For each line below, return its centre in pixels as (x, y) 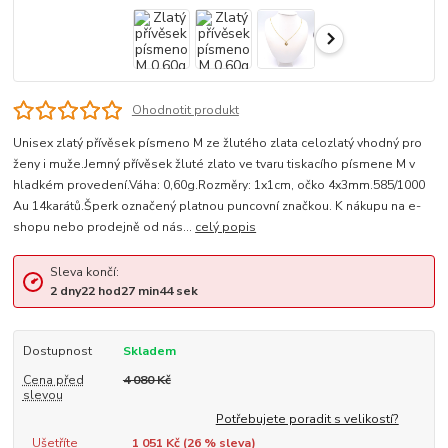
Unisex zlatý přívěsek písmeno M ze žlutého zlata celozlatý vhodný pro (218, 142)
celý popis (226, 226)
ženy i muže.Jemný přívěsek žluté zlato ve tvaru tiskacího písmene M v (214, 163)
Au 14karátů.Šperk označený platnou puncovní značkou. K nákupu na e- (217, 205)
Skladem (149, 351)
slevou (42, 394)
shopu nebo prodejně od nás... (104, 226)
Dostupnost (57, 351)
